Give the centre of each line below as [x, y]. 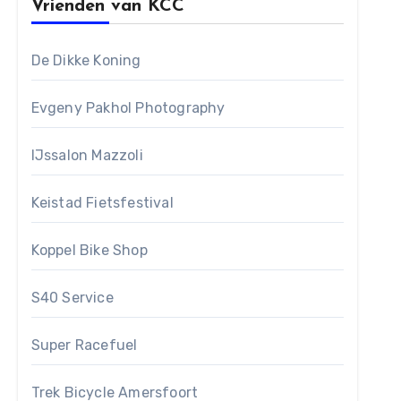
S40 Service [72, 297]
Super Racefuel [84, 345]
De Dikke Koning [86, 60]
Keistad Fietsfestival [102, 202]
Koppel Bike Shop [89, 250]
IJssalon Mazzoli [87, 155]
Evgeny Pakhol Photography [128, 107]
